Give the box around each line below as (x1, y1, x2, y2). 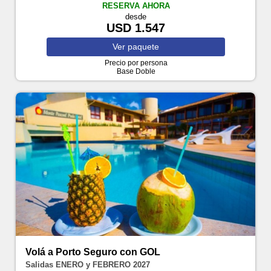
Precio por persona (104, 58, 168, 67)
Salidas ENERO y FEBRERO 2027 (25, 260, 151, 269)
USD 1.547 (106, 21, 165, 34)
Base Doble (116, 67, 155, 76)
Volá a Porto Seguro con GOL (25, 246, 161, 257)
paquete (128, 41, 159, 51)
